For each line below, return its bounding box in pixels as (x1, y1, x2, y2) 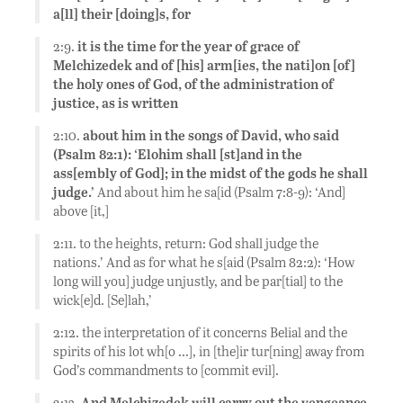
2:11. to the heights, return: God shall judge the (53, 234, 318, 253)
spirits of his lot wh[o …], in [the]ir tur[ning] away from (53, 342, 364, 361)
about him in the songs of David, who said (83, 126, 339, 145)
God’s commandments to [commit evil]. (53, 361, 279, 380)
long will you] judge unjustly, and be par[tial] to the (53, 272, 343, 291)
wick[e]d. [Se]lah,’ (53, 291, 152, 309)
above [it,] (53, 201, 109, 220)
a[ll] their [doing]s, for (53, 4, 191, 23)
